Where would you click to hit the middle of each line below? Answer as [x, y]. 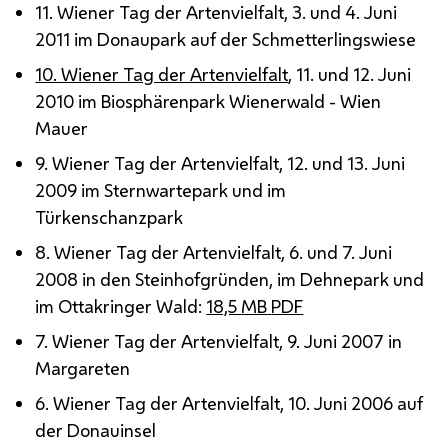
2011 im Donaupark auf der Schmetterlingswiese [226, 38]
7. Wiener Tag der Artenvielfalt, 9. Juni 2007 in [219, 340]
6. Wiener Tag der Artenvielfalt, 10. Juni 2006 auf [229, 402]
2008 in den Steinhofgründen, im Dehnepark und [230, 278]
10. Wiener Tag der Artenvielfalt [162, 73]
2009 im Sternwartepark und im [161, 189]
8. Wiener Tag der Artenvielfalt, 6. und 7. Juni [214, 251]
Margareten [83, 367]
